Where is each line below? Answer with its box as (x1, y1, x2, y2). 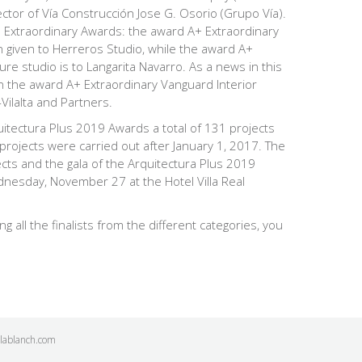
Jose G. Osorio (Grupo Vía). (133, 4, 286, 21)
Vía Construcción (41, 4, 134, 21)
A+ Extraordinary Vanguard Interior (65, 75, 257, 92)
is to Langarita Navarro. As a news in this (59, 57, 282, 74)
